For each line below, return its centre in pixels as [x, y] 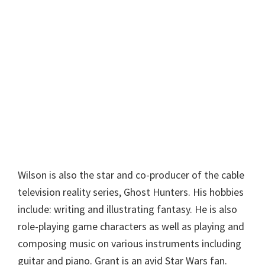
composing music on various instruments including [130, 244]
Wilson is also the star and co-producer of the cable [131, 175]
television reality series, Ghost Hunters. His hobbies [131, 192]
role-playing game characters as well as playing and [131, 227]
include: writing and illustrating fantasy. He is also [127, 209]
